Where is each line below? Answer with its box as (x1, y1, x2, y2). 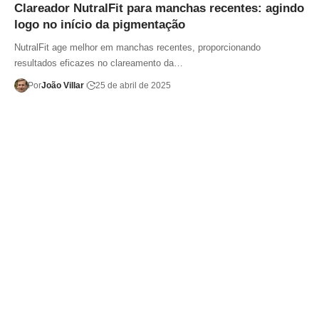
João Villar (41, 80, 84, 90)
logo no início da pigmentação (14, 17, 185, 31)
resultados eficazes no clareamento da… (14, 57, 183, 68)
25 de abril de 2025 (95, 80, 171, 90)
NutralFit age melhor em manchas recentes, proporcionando (14, 41, 261, 53)
